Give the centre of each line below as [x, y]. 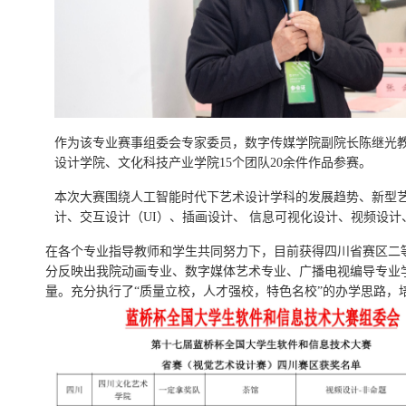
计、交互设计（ [99, 217]
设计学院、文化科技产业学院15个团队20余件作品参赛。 [213, 163]
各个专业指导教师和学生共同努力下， [166, 251]
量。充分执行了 [90, 291]
